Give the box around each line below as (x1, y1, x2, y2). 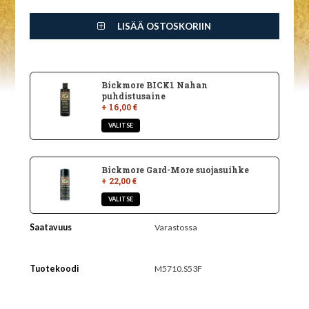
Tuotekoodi (29, 263, 79, 274)
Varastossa (154, 221, 197, 232)
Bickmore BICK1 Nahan (101, 79, 208, 91)
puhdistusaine (101, 90, 166, 102)
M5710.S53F (154, 263, 202, 274)
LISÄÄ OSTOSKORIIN (115, 21, 212, 32)
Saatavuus (29, 221, 72, 232)
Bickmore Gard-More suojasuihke (101, 163, 249, 175)
